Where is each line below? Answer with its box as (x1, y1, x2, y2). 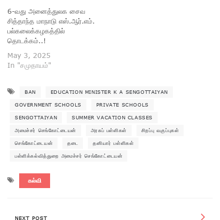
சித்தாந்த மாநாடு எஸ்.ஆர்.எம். (7, 17, 95, 26)
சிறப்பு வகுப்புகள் (141, 127, 179, 134)
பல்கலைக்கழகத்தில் (7, 27, 65, 35)
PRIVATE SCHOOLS (96, 102, 149, 108)
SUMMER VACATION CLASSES (72, 114, 153, 121)
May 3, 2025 (7, 51, 51, 60)
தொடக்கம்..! (7, 36, 46, 45)
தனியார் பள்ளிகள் (93, 140, 134, 146)
